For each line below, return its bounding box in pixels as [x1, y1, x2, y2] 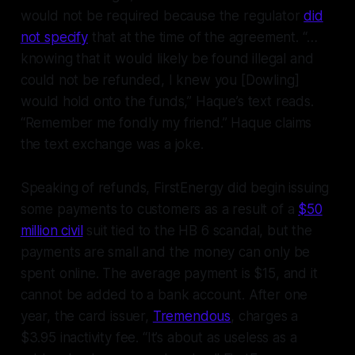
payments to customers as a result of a [56, 201, 299, 218]
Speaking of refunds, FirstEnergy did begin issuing [20, 180, 330, 197]
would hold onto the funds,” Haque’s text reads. [20, 94, 314, 110]
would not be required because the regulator [20, 8, 304, 25]
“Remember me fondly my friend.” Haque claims [20, 115, 312, 132]
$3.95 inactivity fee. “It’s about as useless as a [20, 330, 297, 346]
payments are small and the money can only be [20, 244, 311, 261]
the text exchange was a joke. [20, 136, 204, 153]
